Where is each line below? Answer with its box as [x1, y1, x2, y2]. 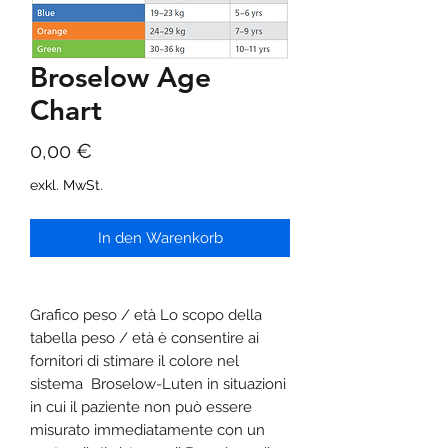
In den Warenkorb [97, 228, 223, 247]
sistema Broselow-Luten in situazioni [30, 374, 286, 393]
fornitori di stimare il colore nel [30, 351, 239, 370]
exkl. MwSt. [30, 176, 103, 193]
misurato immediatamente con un [30, 420, 265, 439]
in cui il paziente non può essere [30, 397, 252, 416]
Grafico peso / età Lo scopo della [30, 305, 262, 324]
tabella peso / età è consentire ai [30, 328, 259, 347]
